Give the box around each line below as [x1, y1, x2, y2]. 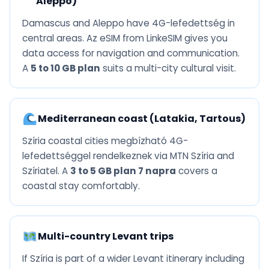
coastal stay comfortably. [22, 180, 140, 193]
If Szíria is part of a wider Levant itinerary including [22, 252, 244, 265]
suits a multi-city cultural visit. [100, 62, 236, 75]
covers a [176, 165, 217, 178]
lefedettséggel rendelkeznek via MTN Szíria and [22, 150, 234, 163]
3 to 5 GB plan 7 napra [70, 165, 176, 178]
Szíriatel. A [22, 165, 70, 178]
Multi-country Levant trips [37, 229, 174, 244]
